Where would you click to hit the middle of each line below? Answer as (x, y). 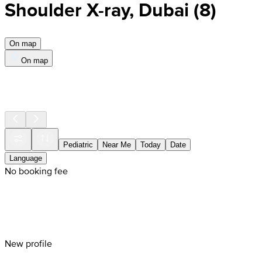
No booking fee (36, 170)
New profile (28, 243)
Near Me (117, 144)
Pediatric (78, 144)
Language (26, 158)
